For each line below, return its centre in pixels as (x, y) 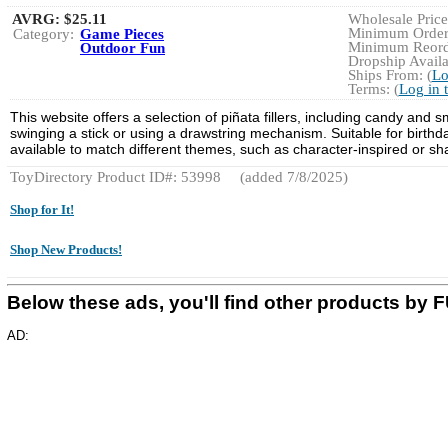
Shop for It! (42, 209)
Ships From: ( (389, 75)
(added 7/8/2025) (292, 177)
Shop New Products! (66, 249)
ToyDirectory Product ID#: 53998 (115, 177)
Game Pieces (122, 34)
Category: (43, 34)
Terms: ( (373, 89)
